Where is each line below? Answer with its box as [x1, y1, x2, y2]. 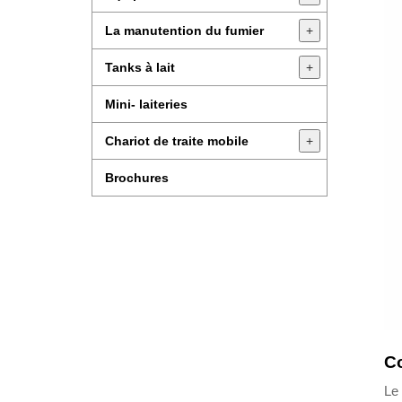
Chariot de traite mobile [105, 134, 249, 148]
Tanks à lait [105, 60, 175, 74]
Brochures [105, 170, 169, 185]
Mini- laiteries [105, 97, 188, 111]
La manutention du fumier [105, 23, 264, 38]
